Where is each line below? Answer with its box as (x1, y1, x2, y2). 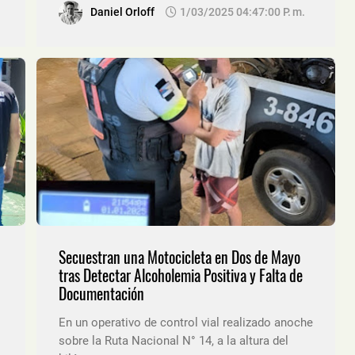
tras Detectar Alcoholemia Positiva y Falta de (59, 263, 303, 287)
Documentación (59, 281, 144, 305)
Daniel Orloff (90, 5, 155, 18)
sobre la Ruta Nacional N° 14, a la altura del (59, 333, 288, 348)
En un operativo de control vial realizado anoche (59, 315, 313, 330)
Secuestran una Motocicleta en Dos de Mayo (59, 245, 300, 269)
